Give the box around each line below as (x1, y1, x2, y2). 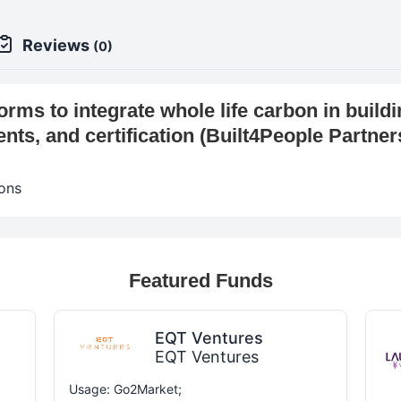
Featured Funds (128, 269, 273, 292)
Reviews (22, 36, 93, 55)
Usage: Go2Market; (69, 381, 182, 397)
